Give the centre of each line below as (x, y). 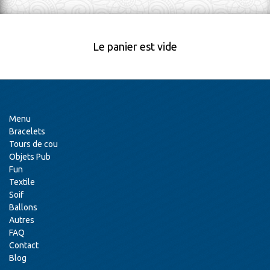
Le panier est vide (135, 46)
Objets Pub (30, 157)
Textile (22, 182)
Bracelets (27, 131)
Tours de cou (33, 144)
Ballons (23, 207)
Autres (22, 220)
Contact (24, 245)
